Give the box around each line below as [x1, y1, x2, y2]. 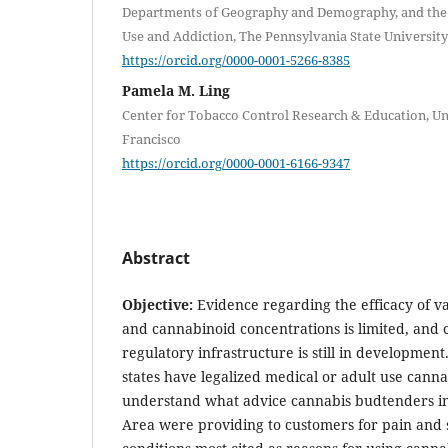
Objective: [122, 294, 197, 314]
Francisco [122, 130, 181, 149]
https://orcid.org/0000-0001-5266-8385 [122, 50, 350, 69]
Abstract [122, 246, 190, 269]
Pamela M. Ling [122, 81, 230, 101]
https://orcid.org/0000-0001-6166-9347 [122, 153, 350, 172]
